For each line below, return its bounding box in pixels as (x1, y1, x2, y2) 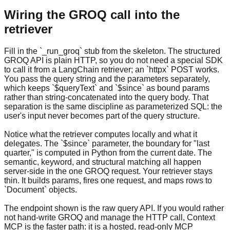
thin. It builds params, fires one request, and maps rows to (4, 176, 212, 185)
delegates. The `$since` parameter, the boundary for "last (4, 139, 209, 148)
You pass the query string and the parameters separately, (4, 74, 210, 84)
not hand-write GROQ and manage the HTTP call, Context (4, 213, 215, 222)
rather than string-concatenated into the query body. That (4, 93, 208, 102)
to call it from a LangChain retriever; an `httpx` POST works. (4, 65, 219, 74)
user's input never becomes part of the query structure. (4, 111, 200, 121)
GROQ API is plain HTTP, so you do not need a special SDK (4, 56, 223, 65)
